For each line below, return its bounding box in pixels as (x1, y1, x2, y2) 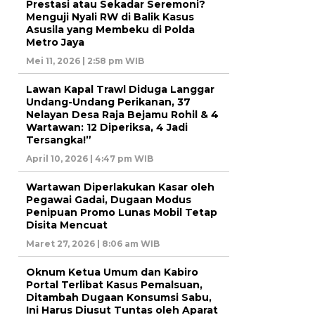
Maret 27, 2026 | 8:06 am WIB (26, 238, 160, 250)
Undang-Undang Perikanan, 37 (26, 96, 191, 109)
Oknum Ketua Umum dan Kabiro (26, 266, 198, 279)
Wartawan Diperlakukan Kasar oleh (26, 181, 214, 194)
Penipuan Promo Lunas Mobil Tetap (26, 206, 217, 219)
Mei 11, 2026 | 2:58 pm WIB (26, 56, 144, 67)
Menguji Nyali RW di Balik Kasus (26, 11, 194, 24)
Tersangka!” (26, 134, 91, 147)
